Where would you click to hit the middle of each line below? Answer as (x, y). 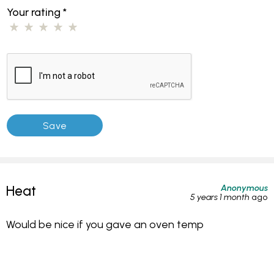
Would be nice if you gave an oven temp (105, 224)
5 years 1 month (220, 197)
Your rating (35, 12)
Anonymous (244, 188)
